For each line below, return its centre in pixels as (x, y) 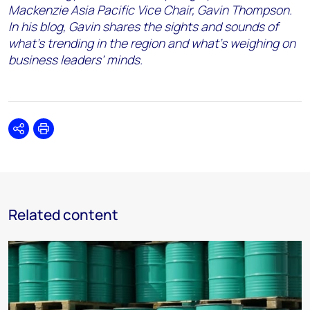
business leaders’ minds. (75, 60)
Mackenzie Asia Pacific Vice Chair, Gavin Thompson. (150, 10)
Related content (63, 215)
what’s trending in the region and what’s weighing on (152, 43)
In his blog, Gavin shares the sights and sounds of (143, 26)
